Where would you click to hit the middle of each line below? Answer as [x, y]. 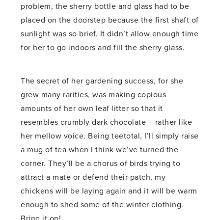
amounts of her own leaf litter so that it [92, 109]
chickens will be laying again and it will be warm [109, 191]
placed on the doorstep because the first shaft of [110, 20]
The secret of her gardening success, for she [102, 81]
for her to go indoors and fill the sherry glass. [103, 48]
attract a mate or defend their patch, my [93, 178]
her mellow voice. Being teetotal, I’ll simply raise [110, 136]
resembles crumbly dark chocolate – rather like [107, 123]
